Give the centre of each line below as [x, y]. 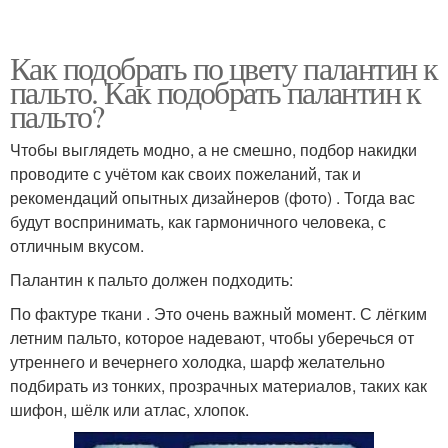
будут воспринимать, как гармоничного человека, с [198, 222]
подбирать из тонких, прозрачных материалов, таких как [218, 386]
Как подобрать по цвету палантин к [224, 68]
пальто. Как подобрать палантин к [215, 92]
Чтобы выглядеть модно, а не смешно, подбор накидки [213, 150]
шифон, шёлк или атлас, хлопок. [129, 410]
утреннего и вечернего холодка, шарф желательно [197, 362]
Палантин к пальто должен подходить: [151, 280]
